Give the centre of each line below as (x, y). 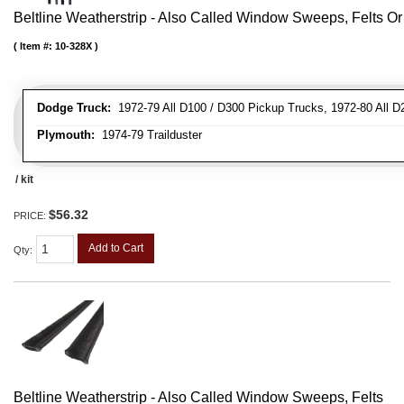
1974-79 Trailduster (148, 134)
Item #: (37, 46)
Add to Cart (116, 248)
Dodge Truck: (74, 107)
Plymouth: (66, 134)
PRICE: (31, 215)
